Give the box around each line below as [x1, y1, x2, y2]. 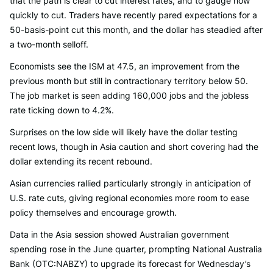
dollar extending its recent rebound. [10, 156, 152, 166]
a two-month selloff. [10, 39, 88, 49]
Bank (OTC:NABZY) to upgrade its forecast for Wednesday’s [10, 258, 250, 269]
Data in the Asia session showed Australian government [10, 229, 229, 239]
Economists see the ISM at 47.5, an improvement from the [10, 61, 239, 71]
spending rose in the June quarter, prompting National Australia [10, 244, 262, 254]
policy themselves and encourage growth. [10, 207, 177, 218]
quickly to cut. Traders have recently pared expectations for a [10, 10, 257, 20]
